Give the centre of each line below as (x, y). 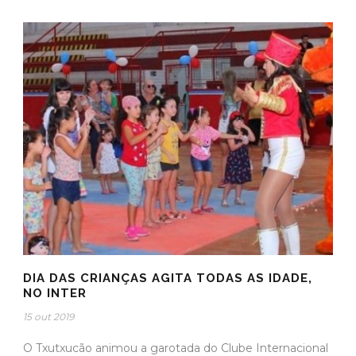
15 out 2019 (48, 316)
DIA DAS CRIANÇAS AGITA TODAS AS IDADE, (168, 278)
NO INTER (55, 293)
